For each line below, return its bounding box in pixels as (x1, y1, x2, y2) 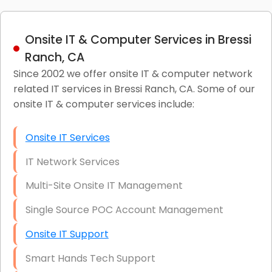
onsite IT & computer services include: (13, 97, 194, 111)
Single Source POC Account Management (25, 203, 223, 217)
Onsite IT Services (25, 130, 110, 144)
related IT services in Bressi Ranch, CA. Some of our (13, 81, 255, 96)
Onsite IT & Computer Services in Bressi (24, 31, 251, 48)
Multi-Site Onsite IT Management (25, 178, 183, 193)
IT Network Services (25, 154, 120, 169)
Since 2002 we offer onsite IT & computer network (13, 66, 253, 81)
